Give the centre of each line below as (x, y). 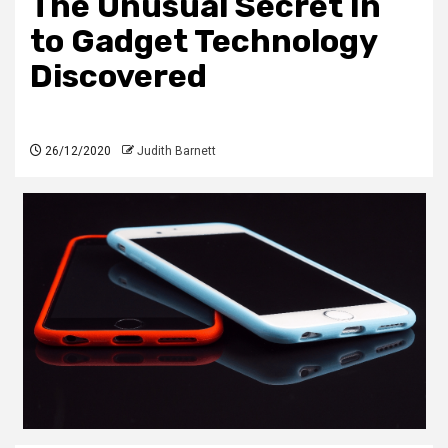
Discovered (118, 76)
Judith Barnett (176, 151)
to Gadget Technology (203, 41)
